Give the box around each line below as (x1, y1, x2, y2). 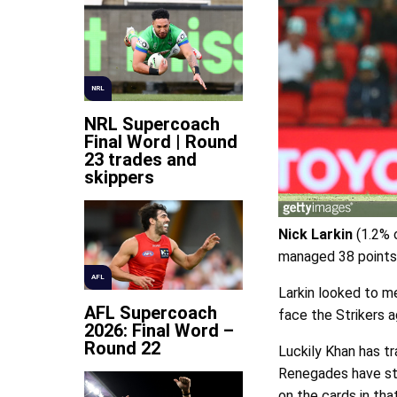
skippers (84, 167, 154, 189)
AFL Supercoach (84, 301, 217, 323)
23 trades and (84, 149, 197, 171)
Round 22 (84, 337, 160, 359)
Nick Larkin (278, 226, 353, 244)
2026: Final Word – (84, 319, 234, 341)
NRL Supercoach (84, 113, 220, 136)
